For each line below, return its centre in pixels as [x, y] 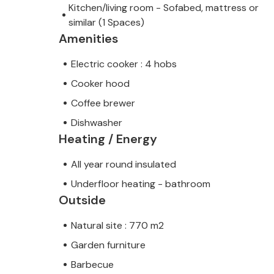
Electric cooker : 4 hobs [124, 64]
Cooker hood [100, 83]
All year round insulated [124, 164]
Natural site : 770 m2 [117, 225]
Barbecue [92, 264]
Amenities [88, 38]
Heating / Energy [108, 139]
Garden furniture [108, 245]
